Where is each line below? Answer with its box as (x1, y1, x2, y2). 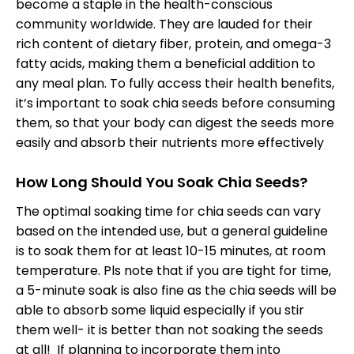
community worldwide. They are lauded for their (16, 14, 313, 33)
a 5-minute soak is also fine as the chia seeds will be (16, 281, 337, 300)
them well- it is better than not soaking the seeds (16, 321, 323, 340)
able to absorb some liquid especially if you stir (16, 301, 304, 320)
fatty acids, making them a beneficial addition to (16, 54, 315, 73)
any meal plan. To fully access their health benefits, (16, 73, 334, 92)
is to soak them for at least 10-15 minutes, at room (16, 242, 326, 261)
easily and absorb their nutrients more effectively (16, 133, 324, 152)
